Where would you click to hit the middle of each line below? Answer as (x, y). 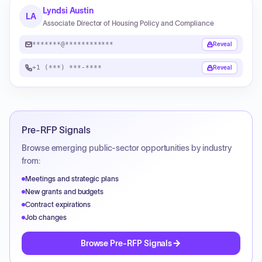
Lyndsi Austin (68, 11)
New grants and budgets (65, 192)
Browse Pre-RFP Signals (126, 243)
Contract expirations (58, 204)
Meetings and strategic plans (72, 179)
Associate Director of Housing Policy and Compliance (128, 23)
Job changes (46, 217)
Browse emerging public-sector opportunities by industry (127, 148)
